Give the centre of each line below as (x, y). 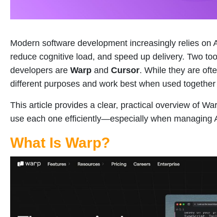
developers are (40, 70)
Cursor (125, 70)
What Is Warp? (60, 143)
